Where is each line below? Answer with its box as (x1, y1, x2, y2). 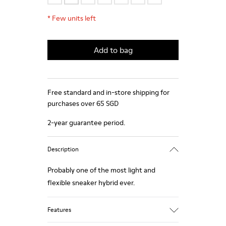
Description (47, 144, 79, 153)
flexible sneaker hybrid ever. (47, 178, 135, 188)
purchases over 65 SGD (47, 98, 119, 108)
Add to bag (93, 44, 133, 55)
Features (47, 205, 71, 214)
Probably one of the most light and (47, 165, 155, 175)
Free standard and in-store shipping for (47, 87, 169, 97)
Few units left (52, 13, 96, 23)
